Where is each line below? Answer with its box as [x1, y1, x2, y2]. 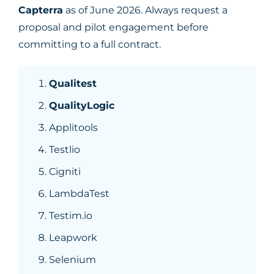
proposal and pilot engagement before [18, 21, 209, 33]
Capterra [18, 4, 63, 16]
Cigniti [49, 166, 81, 177]
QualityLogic [49, 100, 114, 111]
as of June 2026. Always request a [63, 4, 228, 16]
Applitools [49, 122, 98, 133]
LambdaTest [49, 188, 109, 199]
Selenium [49, 254, 96, 265]
